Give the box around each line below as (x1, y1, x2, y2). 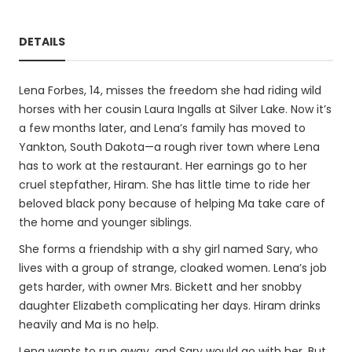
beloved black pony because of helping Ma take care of (19, 196, 325, 211)
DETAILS (19, 34, 65, 49)
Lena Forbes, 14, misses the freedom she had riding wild (19, 82, 321, 98)
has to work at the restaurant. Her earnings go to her (19, 158, 307, 174)
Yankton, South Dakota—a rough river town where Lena (19, 139, 320, 155)
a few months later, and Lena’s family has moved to (19, 120, 306, 136)
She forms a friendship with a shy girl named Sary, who (19, 241, 318, 257)
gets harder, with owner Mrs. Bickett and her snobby (19, 279, 302, 295)
